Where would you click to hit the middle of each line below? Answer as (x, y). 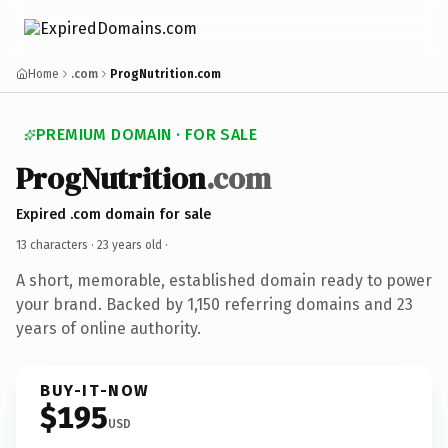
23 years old (129, 244)
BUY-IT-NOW (95, 390)
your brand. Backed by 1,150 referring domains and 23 (214, 304)
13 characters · (56, 244)
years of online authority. (108, 328)
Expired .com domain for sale (113, 214)
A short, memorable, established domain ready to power (224, 280)
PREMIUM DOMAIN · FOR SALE (146, 134)
